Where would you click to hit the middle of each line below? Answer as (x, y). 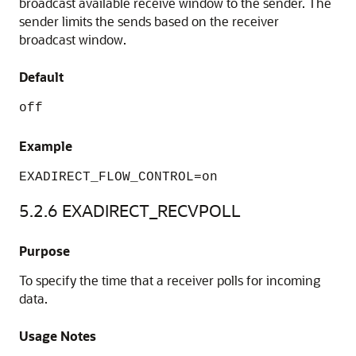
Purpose (44, 251)
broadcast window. (73, 39)
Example (46, 146)
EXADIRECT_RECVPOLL (151, 210)
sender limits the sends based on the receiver (149, 21)
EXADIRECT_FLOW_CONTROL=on (118, 177)
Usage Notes (58, 336)
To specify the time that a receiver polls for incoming (170, 280)
